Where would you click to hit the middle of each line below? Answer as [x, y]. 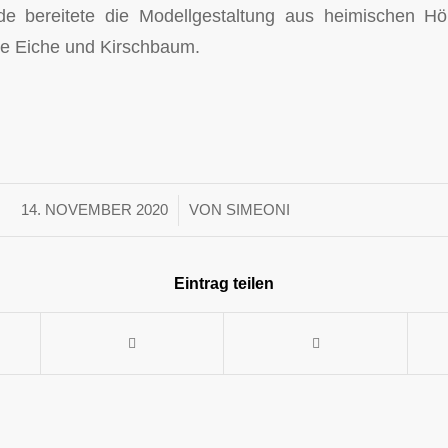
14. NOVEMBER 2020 [94, 210]
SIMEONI [257, 210]
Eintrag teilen [224, 284]
